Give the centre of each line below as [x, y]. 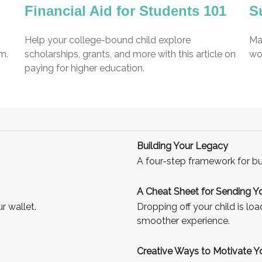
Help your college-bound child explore [108, 40]
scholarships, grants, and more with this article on [130, 54]
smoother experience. [183, 220]
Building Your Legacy [182, 146]
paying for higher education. [85, 68]
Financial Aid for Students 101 [126, 11]
